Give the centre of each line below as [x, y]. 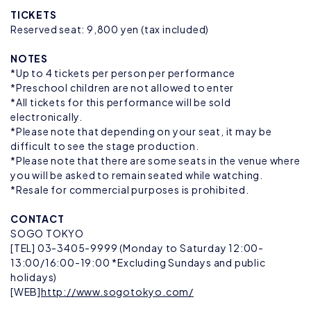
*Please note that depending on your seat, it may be [141, 131]
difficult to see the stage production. [105, 146]
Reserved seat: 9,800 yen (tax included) [110, 29]
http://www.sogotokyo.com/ [117, 292]
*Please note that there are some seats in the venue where [155, 160]
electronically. [47, 117]
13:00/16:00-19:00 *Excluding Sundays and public [138, 262]
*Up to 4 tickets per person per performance [123, 73]
